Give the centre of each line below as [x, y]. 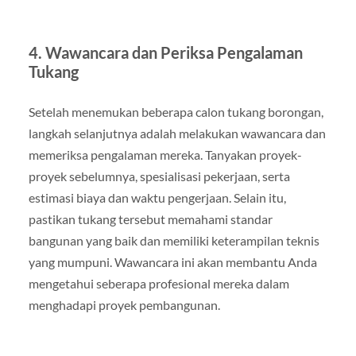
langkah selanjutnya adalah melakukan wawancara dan [177, 133]
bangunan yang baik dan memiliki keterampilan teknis [174, 241]
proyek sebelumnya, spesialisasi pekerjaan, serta [159, 176]
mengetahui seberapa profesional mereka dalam [159, 284]
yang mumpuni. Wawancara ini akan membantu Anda [172, 262]
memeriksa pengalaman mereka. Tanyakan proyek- [165, 155]
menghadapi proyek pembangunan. [124, 305]
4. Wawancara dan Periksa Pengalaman [165, 53]
